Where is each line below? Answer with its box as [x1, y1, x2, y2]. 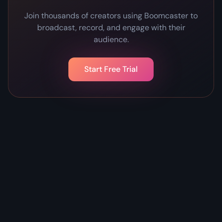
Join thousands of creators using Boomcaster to [24, 10, 198, 21]
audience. [93, 34, 129, 45]
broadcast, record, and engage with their [37, 22, 185, 33]
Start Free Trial [84, 64, 138, 75]
